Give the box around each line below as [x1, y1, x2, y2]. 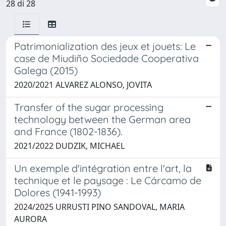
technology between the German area [14, 112, 191, 126]
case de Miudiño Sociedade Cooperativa [14, 51, 199, 65]
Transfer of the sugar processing [14, 100, 163, 114]
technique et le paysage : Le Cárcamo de [14, 174, 201, 187]
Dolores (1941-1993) [14, 186, 101, 199]
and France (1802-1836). [14, 125, 123, 138]
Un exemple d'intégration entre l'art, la [14, 161, 192, 175]
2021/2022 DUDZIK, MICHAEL [14, 140, 125, 151]
